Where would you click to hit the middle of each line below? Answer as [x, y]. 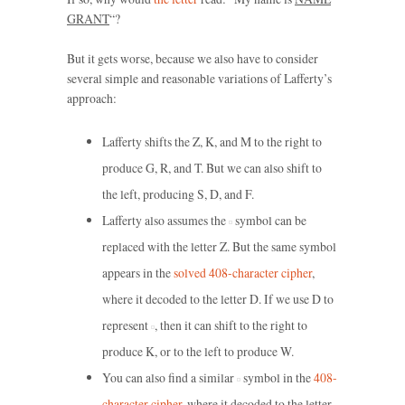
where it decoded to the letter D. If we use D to [217, 299]
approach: [92, 98]
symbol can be [269, 221]
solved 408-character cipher [242, 273]
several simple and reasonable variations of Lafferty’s [199, 78]
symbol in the [277, 378]
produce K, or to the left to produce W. [198, 352]
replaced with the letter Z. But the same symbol [219, 247]
